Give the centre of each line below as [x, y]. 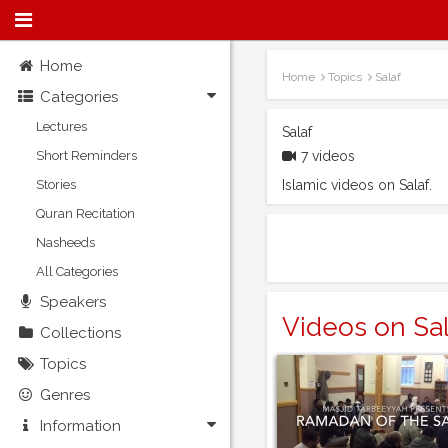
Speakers [73, 302]
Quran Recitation [85, 213]
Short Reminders [86, 155]
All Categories [77, 271]
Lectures [61, 126]
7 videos [328, 156]
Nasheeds [65, 242]
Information [81, 426]
